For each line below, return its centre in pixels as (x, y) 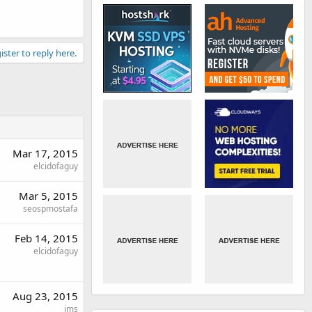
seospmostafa (50, 209)
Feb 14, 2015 (46, 238)
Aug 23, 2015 (45, 296)
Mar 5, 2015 (48, 196)
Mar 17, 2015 (45, 153)
